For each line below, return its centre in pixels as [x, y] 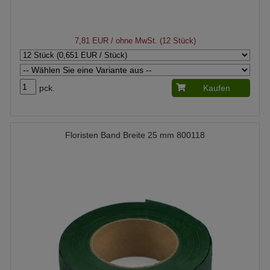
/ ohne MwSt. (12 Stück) [152, 40]
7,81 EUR [91, 40]
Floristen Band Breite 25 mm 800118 [135, 135]
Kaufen [217, 88]
